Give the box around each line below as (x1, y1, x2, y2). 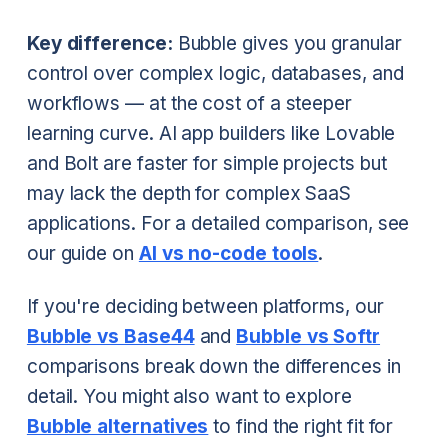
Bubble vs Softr (236, 325, 381, 349)
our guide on (26, 241, 139, 265)
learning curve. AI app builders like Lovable (26, 121, 396, 145)
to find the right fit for (208, 415, 394, 439)
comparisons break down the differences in (26, 355, 401, 379)
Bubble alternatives (26, 415, 209, 439)
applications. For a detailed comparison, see (26, 211, 410, 235)
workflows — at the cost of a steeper (26, 91, 352, 115)
